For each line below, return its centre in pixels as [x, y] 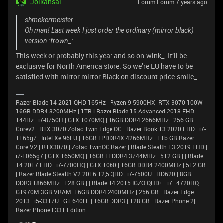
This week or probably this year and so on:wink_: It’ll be [101, 55]
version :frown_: [49, 41]
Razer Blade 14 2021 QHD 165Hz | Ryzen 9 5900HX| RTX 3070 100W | [111, 102]
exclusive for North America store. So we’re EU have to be [104, 66]
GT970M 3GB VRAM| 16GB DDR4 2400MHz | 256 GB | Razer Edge [105, 191]
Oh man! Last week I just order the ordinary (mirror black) [109, 30]
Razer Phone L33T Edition [51, 209]
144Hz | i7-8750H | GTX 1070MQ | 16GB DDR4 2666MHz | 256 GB [105, 120]
